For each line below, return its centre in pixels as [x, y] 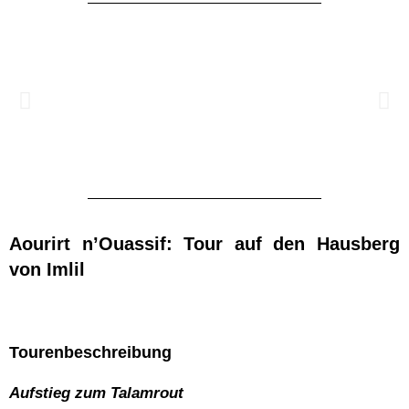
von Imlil [47, 269]
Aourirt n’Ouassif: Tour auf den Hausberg [204, 243]
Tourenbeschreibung [90, 352]
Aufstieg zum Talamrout [96, 393]
